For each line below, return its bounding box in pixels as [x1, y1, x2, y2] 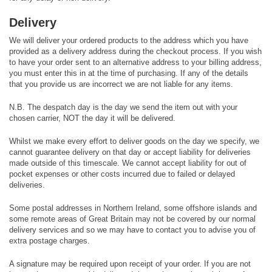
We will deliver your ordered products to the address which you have [9, 36, 248, 45]
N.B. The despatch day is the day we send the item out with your [9, 103, 237, 112]
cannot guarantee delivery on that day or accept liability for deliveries [9, 148, 251, 157]
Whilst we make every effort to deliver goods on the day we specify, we [9, 137, 259, 146]
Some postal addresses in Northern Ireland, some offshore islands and [9, 203, 257, 212]
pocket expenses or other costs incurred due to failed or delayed [9, 169, 235, 178]
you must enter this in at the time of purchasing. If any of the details [9, 69, 248, 78]
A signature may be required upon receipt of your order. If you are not [9, 259, 251, 268]
